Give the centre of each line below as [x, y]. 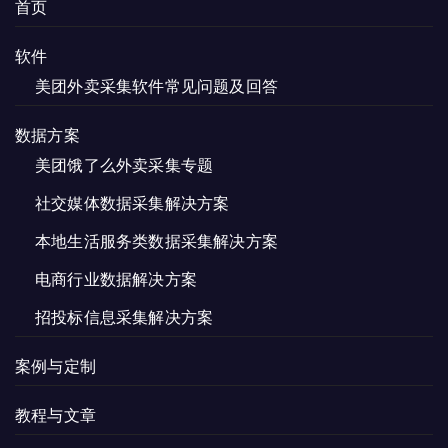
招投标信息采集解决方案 [124, 316]
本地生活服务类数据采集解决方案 [156, 240]
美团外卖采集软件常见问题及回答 [156, 85]
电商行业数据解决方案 [116, 278]
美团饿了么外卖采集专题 [124, 164]
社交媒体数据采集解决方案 [132, 202]
